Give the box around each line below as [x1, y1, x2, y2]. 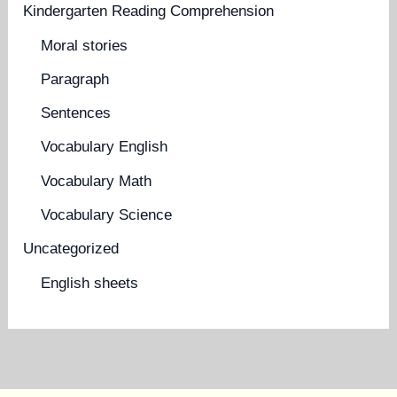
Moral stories [41, 36, 128, 54]
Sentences [41, 105, 112, 121]
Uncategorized [23, 240, 120, 257]
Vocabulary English [41, 138, 168, 156]
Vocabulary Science [41, 206, 173, 223]
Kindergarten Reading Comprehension [23, 2, 275, 19]
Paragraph [41, 70, 110, 88]
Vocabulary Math [41, 172, 152, 190]
